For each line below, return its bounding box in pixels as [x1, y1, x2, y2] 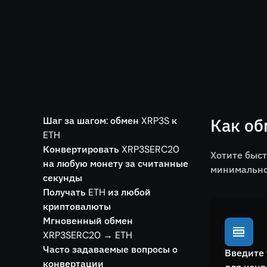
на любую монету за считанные [43, 157, 188, 170]
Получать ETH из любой [43, 186, 151, 198]
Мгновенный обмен [43, 215, 133, 227]
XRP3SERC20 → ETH [43, 229, 132, 241]
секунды [43, 172, 82, 184]
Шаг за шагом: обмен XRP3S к [43, 114, 177, 127]
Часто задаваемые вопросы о [43, 243, 178, 256]
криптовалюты [43, 200, 111, 213]
